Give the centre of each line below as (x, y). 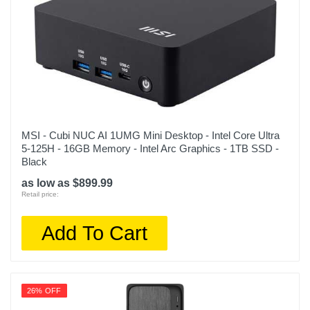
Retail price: (40, 194)
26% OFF (44, 291)
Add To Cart (95, 233)
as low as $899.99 (67, 183)
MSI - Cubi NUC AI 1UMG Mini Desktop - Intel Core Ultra (151, 135)
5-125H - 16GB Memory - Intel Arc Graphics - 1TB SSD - (150, 148)
